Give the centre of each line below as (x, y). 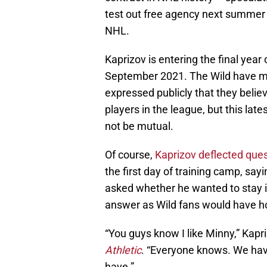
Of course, (130, 155)
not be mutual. (139, 126)
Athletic (123, 250)
